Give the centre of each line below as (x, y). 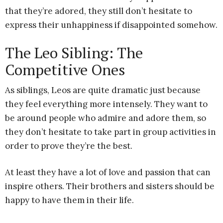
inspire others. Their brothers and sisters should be (110, 186)
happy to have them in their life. (69, 200)
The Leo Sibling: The (74, 53)
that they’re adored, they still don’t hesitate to (99, 11)
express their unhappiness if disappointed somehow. (111, 25)
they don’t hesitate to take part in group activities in (111, 132)
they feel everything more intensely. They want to (106, 104)
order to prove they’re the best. (69, 146)
